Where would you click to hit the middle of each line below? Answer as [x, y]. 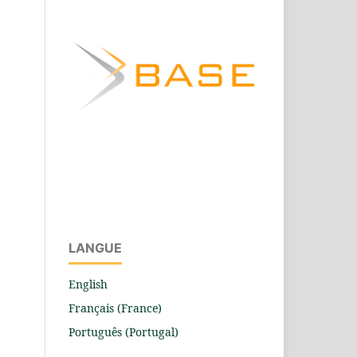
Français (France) [115, 308]
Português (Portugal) [124, 331]
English [88, 284]
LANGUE [95, 247]
